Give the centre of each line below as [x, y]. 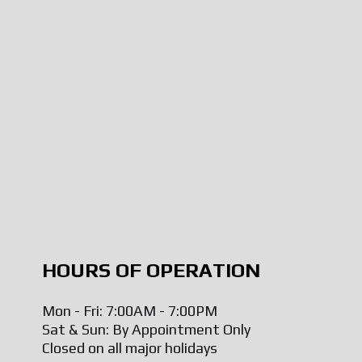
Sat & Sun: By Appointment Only [146, 329]
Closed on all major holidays [129, 347]
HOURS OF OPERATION [151, 270]
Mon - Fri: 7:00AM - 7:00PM [129, 310]
